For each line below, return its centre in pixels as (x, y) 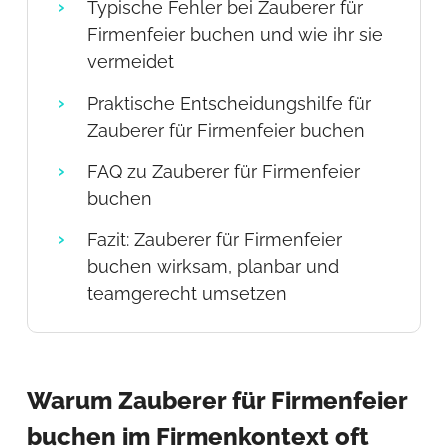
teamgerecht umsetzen (186, 294)
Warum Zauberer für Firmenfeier (216, 400)
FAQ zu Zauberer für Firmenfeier (223, 171)
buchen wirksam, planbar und (212, 267)
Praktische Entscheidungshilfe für (228, 103)
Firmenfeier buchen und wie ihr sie (234, 35)
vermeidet (130, 62)
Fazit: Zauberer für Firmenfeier (214, 240)
